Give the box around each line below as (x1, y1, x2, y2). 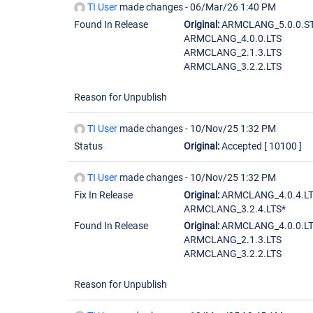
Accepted (219, 140, 264, 152)
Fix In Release (74, 189, 133, 201)
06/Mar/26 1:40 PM (190, 1, 276, 13)
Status (74, 140, 103, 152)
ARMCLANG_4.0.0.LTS (184, 33, 282, 44)
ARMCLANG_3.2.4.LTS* (184, 203, 286, 214)
